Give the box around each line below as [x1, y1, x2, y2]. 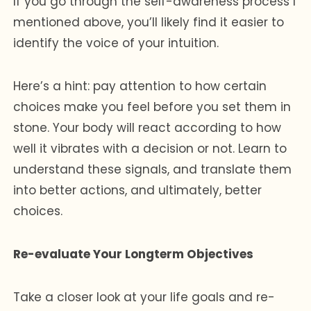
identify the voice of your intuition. [13, 34, 219, 51]
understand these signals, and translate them [13, 160, 292, 178]
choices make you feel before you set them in [13, 98, 292, 115]
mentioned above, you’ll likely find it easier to [13, 13, 285, 31]
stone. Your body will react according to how [13, 119, 282, 136]
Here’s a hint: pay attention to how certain [13, 77, 267, 94]
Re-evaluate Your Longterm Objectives [13, 245, 254, 262]
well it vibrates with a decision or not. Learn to [13, 140, 287, 157]
